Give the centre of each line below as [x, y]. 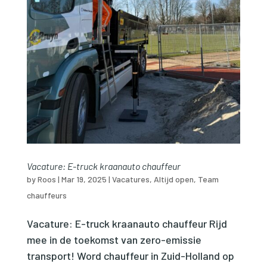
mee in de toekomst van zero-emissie [114, 239]
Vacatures [131, 179]
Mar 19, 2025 [84, 179]
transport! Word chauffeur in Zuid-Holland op [130, 255]
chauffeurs [46, 195]
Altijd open [173, 179]
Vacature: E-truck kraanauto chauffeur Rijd [127, 223]
